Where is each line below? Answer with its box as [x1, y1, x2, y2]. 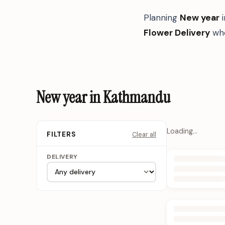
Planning [144, 12, 180, 23]
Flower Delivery [144, 27, 210, 38]
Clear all [132, 130, 156, 139]
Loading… [167, 126, 197, 136]
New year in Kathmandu [36, 87, 170, 108]
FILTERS [47, 130, 76, 139]
